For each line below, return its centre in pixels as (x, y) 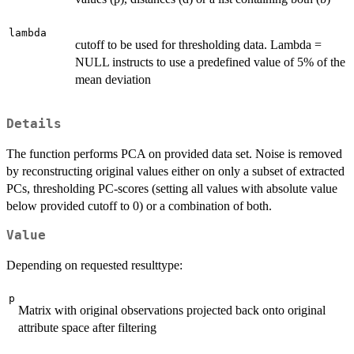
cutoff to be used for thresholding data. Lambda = (198, 45)
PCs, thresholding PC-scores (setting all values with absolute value (172, 188)
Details (34, 124)
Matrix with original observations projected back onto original (172, 310)
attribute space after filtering (87, 327)
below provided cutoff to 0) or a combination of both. (139, 205)
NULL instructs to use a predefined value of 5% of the (210, 62)
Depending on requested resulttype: (94, 265)
